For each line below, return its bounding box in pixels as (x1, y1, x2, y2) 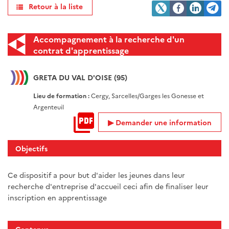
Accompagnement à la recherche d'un (33, 33, 185, 44)
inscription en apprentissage (8, 192, 107, 203)
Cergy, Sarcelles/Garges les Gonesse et (91, 91, 204, 100)
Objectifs (15, 143, 48, 153)
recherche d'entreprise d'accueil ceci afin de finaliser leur (8, 181, 209, 192)
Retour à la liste (29, 1, 83, 11)
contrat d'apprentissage (33, 44, 129, 56)
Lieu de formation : (33, 91, 91, 100)
